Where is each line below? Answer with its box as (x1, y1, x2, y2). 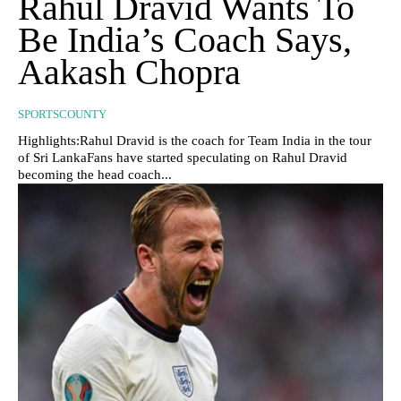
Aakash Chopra (18, 51, 241, 92)
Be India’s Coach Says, (18, 19, 352, 60)
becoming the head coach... (18, 166, 172, 182)
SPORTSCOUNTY (18, 107, 107, 121)
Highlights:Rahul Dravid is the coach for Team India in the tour (18, 132, 371, 148)
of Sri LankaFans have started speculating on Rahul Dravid (18, 149, 347, 165)
